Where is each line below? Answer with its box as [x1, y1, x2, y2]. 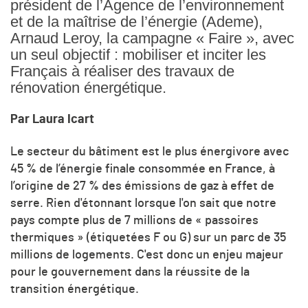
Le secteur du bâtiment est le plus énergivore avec [10, 145, 289, 158]
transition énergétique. [10, 283, 142, 296]
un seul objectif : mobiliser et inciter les [10, 46, 266, 64]
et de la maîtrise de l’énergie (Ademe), [10, 13, 263, 31]
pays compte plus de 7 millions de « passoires [10, 214, 258, 227]
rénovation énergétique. [10, 79, 166, 97]
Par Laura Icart [10, 113, 94, 126]
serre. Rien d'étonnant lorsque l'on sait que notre [10, 197, 276, 210]
